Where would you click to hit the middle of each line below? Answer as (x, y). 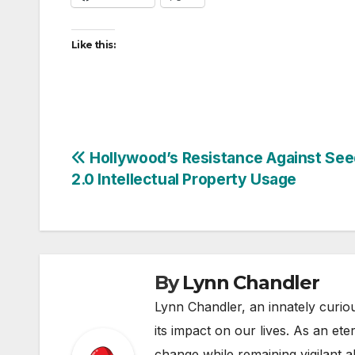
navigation (135, 196)
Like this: (93, 44)
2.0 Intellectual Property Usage (184, 179)
